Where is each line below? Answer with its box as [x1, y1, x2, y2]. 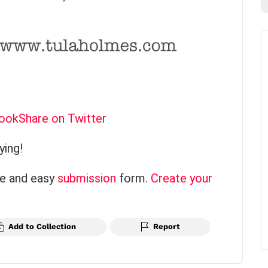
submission [57, 170, 116, 185]
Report [153, 221, 181, 231]
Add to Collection [8, 221, 76, 231]
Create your [151, 170, 212, 185]
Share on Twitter [19, 111, 106, 126]
